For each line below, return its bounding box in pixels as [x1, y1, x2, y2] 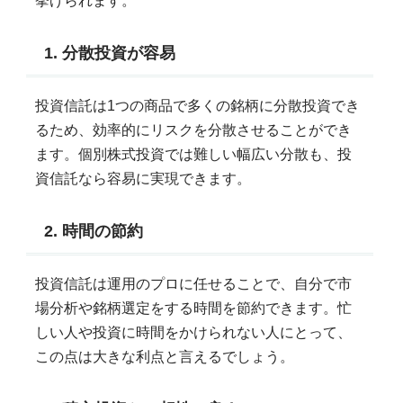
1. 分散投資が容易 [43, 44, 175, 63]
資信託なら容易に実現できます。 [34, 170, 251, 186]
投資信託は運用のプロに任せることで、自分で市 [34, 275, 352, 291]
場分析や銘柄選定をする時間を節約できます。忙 [34, 300, 352, 316]
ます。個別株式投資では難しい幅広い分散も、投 [34, 146, 352, 162]
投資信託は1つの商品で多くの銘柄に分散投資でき [34, 97, 360, 113]
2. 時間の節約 [43, 221, 143, 240]
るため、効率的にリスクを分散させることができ [34, 121, 352, 138]
